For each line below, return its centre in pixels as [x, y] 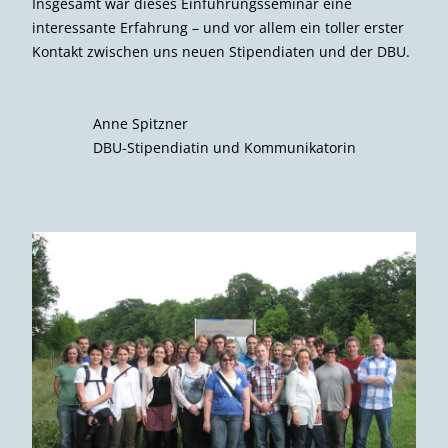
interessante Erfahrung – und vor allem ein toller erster [218, 27]
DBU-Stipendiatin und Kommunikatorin [224, 147]
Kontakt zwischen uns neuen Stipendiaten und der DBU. [221, 51]
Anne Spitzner [140, 123]
